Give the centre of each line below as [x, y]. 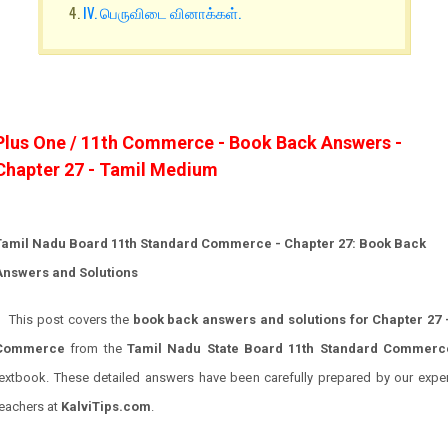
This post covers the [71, 319]
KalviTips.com [106, 406]
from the [99, 348]
